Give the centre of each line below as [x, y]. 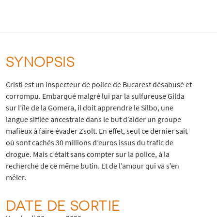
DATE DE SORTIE [63, 205]
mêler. [16, 177]
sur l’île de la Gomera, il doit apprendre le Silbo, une [89, 107]
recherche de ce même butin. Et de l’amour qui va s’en [92, 165]
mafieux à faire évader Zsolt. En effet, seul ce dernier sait [96, 131]
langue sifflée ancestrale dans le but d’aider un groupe [93, 119]
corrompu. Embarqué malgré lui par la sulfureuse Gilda [95, 96]
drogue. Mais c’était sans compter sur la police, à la [87, 154]
